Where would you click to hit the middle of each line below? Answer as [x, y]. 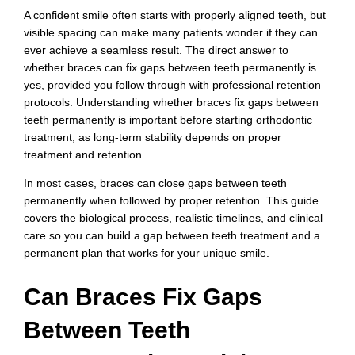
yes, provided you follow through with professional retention [172, 84]
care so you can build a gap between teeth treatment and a [172, 235]
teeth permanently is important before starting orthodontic [168, 119]
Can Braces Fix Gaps [143, 297]
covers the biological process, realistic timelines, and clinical [173, 218]
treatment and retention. [84, 154]
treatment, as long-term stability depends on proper [153, 137]
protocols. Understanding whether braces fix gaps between [171, 102]
